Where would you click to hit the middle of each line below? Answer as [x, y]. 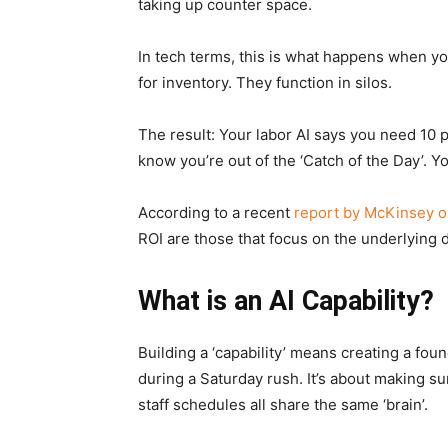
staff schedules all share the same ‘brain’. [283, 405]
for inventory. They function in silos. [265, 83]
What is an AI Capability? [286, 301]
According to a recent [214, 213]
